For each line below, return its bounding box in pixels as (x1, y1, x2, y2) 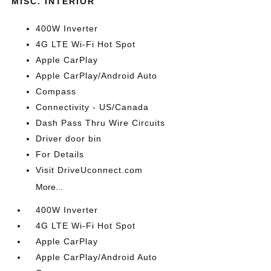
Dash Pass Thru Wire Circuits (36, 118, 166, 128)
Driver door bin (36, 134, 102, 143)
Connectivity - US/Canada (36, 102, 149, 112)
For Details (36, 149, 85, 159)
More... (36, 182, 64, 192)
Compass (36, 87, 77, 96)
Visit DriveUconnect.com (36, 165, 143, 175)
